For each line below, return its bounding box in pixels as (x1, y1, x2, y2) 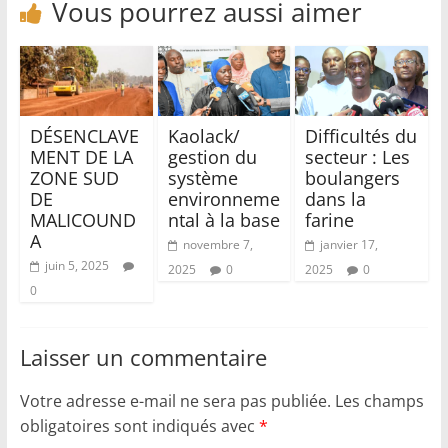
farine (305, 207, 355, 232)
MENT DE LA (29, 144, 133, 169)
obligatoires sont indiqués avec (19, 414, 259, 437)
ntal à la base (167, 207, 280, 232)
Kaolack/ (167, 123, 240, 148)
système (167, 165, 238, 190)
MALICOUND (29, 207, 136, 232)
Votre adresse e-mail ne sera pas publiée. (19, 389, 331, 412)
